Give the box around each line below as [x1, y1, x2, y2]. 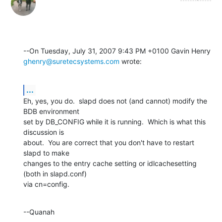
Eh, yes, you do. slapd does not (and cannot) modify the [23, 96, 207, 105]
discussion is [23, 127, 66, 136]
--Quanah [23, 207, 55, 216]
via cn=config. [23, 179, 69, 188]
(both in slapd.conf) [23, 169, 89, 178]
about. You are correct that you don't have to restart [23, 138, 194, 147]
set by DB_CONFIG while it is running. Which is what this [23, 117, 206, 126]
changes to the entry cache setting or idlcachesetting [23, 159, 197, 167]
